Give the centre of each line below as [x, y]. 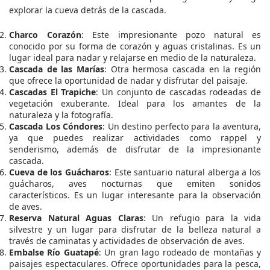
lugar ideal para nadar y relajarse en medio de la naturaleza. [133, 58]
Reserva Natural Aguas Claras [76, 218]
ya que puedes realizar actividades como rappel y [135, 138]
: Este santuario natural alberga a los [185, 172]
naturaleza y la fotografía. [61, 115]
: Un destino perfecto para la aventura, [182, 127]
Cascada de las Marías [57, 69]
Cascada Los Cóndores [56, 127]
